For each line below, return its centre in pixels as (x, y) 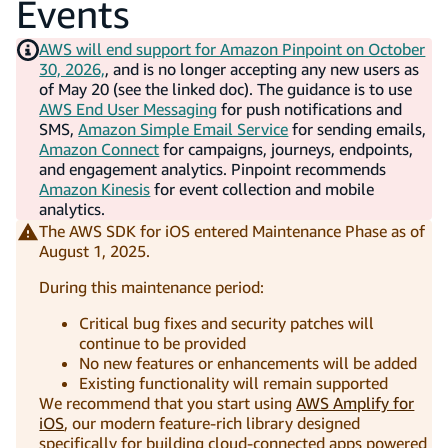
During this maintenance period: (152, 286)
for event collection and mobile (264, 188)
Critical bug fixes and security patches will (227, 322)
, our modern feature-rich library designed (212, 422)
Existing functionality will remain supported (234, 382)
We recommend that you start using (168, 402)
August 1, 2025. (95, 250)
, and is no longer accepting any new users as (262, 68)
